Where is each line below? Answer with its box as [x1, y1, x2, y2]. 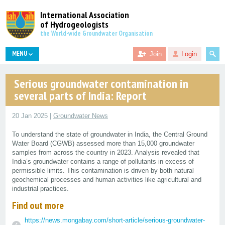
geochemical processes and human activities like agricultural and [12, 176, 201, 184]
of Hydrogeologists [40, 18, 109, 30]
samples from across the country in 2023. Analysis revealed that [12, 149, 199, 157]
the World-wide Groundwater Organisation [40, 29, 153, 38]
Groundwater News [53, 111, 108, 120]
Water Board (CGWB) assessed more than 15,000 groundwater [12, 140, 194, 148]
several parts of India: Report [14, 87, 147, 103]
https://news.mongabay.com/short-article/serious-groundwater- [24, 216, 205, 224]
